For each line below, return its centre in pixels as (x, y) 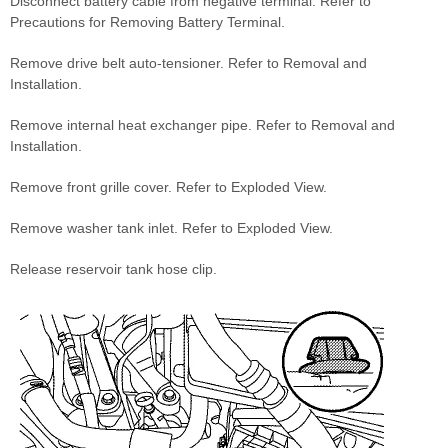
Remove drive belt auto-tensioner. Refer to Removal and (188, 63)
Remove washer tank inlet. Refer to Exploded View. (171, 228)
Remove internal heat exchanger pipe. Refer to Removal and (202, 125)
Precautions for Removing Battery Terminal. (147, 22)
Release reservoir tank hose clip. (113, 269)
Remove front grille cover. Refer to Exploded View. (168, 187)
